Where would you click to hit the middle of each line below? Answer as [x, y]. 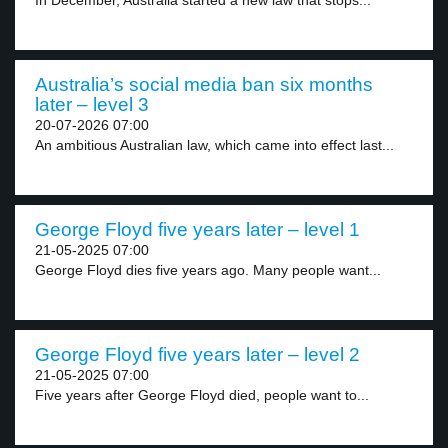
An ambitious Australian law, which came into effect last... [214, 145]
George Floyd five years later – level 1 [197, 229]
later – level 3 [92, 104]
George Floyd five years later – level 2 [197, 354]
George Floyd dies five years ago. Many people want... [208, 270]
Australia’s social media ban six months [204, 84]
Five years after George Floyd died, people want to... [202, 395]
